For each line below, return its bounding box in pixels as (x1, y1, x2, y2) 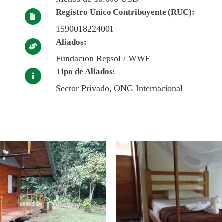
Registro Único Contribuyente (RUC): (55, 7, 195, 17)
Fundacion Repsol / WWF (55, 54, 150, 64)
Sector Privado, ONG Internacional (55, 83, 183, 94)
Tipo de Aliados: (55, 67, 115, 77)
